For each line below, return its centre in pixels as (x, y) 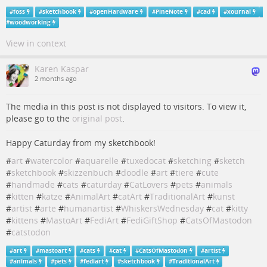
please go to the (39, 118)
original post (97, 118)
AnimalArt (90, 196)
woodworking (30, 22)
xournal (239, 12)
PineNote (169, 12)
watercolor (52, 161)
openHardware (116, 12)
